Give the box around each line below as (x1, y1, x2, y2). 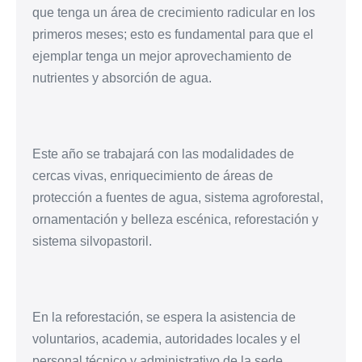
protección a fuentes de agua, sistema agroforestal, (32, 190, 323, 204)
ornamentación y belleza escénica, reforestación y (32, 212, 318, 226)
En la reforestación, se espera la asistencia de (32, 309, 296, 324)
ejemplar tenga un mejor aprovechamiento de (32, 48, 292, 63)
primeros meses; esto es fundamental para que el (32, 27, 314, 41)
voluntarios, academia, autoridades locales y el (32, 331, 301, 346)
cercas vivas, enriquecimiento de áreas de (32, 168, 273, 183)
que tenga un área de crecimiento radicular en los (32, 5, 315, 19)
